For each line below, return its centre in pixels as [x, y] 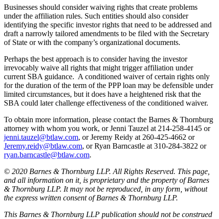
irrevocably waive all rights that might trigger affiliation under [99, 68]
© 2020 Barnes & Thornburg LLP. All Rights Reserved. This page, [107, 172]
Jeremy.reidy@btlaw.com [43, 146]
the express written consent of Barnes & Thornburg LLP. [91, 198]
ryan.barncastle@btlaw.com [47, 155]
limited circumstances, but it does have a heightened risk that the [102, 94]
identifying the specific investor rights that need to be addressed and [108, 25]
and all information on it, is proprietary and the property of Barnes [107, 180]
